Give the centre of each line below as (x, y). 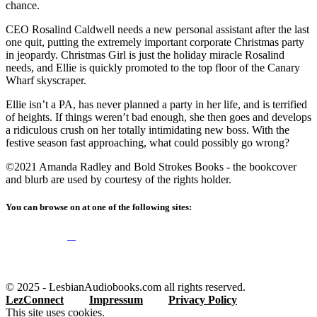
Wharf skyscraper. (47, 81)
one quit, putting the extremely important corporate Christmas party (155, 42)
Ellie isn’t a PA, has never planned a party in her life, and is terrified (156, 105)
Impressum (116, 300)
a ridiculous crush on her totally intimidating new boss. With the (148, 130)
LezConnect (35, 300)
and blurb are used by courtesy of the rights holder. (119, 180)
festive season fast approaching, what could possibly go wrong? (148, 143)
